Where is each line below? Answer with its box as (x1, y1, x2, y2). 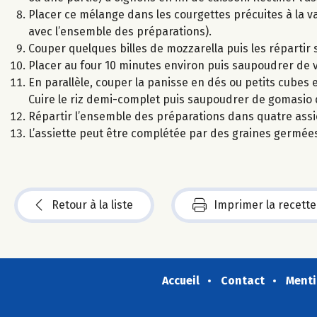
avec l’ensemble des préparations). (28, 24, 212, 38)
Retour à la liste (52, 197, 133, 212)
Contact (220, 273, 265, 287)
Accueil (161, 273, 200, 287)
